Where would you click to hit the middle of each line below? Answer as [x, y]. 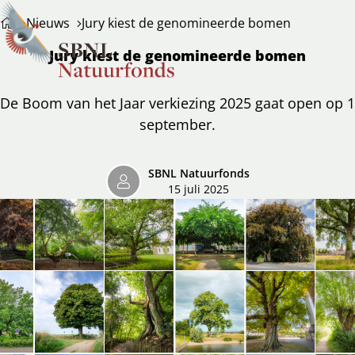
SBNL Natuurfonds [198, 174]
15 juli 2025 [198, 190]
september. [177, 125]
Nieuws [48, 23]
